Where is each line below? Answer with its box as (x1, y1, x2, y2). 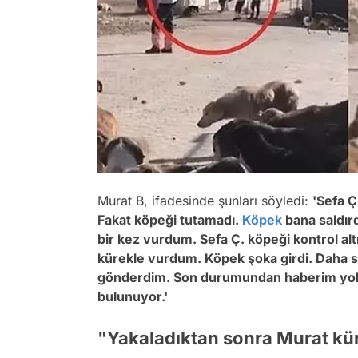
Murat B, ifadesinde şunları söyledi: (97, 192, 312, 209)
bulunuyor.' (97, 288, 171, 304)
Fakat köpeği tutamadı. (97, 211, 242, 228)
